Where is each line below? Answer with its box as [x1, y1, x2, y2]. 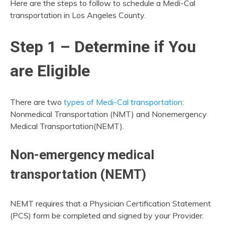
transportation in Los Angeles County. [10, 10, 146, 21]
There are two [10, 97, 64, 107]
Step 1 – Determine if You [10, 37, 196, 56]
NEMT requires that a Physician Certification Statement [10, 198, 211, 209]
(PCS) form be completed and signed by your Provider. [10, 210, 204, 221]
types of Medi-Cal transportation [64, 97, 182, 107]
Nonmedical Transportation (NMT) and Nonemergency [10, 109, 207, 120]
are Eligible [10, 61, 90, 80]
